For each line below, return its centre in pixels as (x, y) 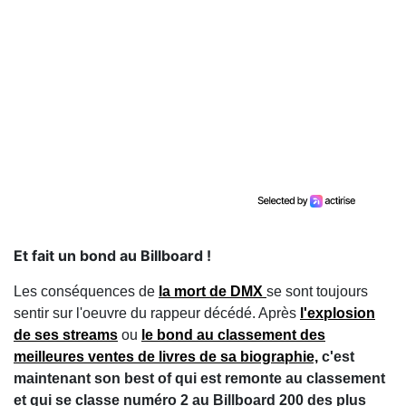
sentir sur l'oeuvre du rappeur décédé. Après (157, 313)
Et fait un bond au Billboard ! (112, 256)
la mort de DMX (213, 291)
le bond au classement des (233, 335)
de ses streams (66, 335)
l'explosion (338, 313)
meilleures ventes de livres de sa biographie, (166, 357)
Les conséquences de (86, 291)
